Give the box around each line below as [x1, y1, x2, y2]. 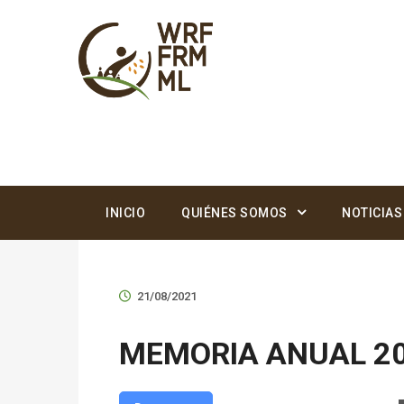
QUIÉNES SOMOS [181, 206, 288, 220]
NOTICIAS [342, 206, 402, 220]
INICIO [106, 206, 145, 220]
